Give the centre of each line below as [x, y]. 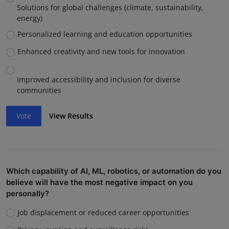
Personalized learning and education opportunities [105, 34]
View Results [71, 116]
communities [39, 90]
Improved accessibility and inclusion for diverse [99, 79]
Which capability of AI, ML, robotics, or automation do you [114, 171]
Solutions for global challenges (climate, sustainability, [110, 8]
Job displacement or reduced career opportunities [103, 212]
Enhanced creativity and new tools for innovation [101, 52]
